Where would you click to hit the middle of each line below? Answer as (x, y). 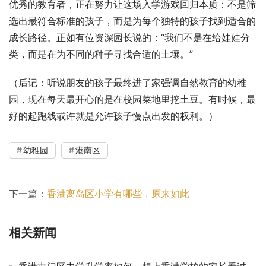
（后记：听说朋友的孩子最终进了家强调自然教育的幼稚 (128, 82)
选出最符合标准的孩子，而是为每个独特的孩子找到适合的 (132, 20)
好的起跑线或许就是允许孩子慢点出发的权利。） (113, 115)
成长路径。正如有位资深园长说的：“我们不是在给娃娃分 (129, 37)
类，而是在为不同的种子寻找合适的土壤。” (101, 54)
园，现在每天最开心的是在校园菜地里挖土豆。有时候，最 (132, 99)
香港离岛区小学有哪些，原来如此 (118, 193)
